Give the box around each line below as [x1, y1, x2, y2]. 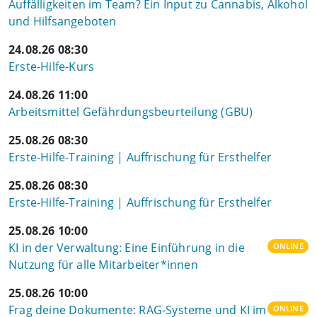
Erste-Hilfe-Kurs [8, 59, 95, 74]
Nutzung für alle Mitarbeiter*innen [8, 257, 198, 272]
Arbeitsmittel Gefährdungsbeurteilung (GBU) [8, 104, 253, 120]
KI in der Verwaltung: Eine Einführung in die [8, 240, 245, 255]
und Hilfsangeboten [8, 13, 117, 29]
